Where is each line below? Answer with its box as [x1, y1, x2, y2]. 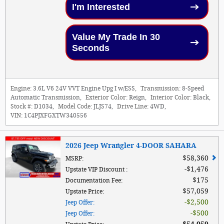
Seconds [71, 42, 109, 53]
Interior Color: [150, 93, 191, 101]
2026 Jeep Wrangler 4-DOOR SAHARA [65, 141, 196, 150]
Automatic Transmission [10, 93, 80, 101]
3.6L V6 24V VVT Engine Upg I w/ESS [33, 84, 135, 92]
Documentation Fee [65, 176, 121, 184]
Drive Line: [117, 102, 148, 110]
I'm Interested [71, 1, 130, 12]
